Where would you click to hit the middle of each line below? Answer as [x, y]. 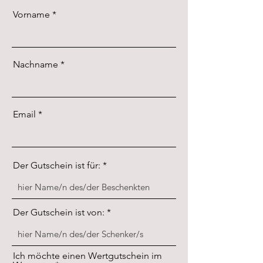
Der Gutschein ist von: [59, 212]
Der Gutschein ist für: [57, 165]
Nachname [36, 64]
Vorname [31, 14]
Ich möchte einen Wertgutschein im [87, 256]
